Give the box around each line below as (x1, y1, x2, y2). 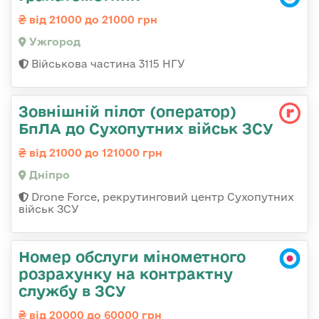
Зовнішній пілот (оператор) (19, 102, 236, 120)
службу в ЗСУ (19, 281, 126, 299)
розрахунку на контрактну (19, 264, 233, 282)
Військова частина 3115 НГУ (28, 57, 185, 70)
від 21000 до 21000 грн (26, 13, 157, 26)
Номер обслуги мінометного (19, 247, 246, 265)
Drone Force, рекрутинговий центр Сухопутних (28, 190, 294, 203)
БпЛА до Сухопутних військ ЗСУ (19, 119, 273, 137)
